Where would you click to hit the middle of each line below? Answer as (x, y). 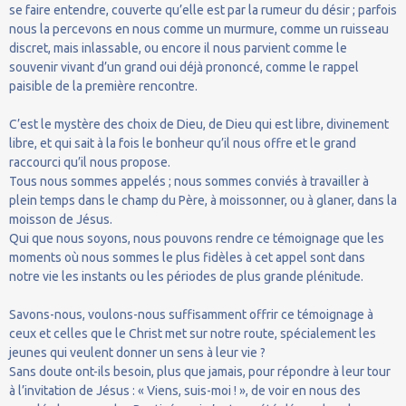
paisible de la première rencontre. (103, 86)
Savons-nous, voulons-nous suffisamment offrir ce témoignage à (191, 314)
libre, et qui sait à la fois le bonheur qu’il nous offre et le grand (183, 143)
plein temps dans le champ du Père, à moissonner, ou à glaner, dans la (203, 200)
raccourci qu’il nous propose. (90, 162)
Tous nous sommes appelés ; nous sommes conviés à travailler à (189, 181)
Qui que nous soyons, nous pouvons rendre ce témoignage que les (197, 238)
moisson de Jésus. (61, 219)
